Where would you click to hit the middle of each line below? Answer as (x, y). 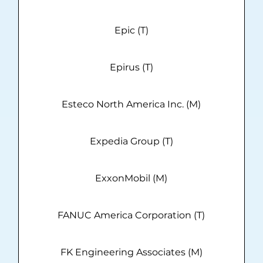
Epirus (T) (131, 68)
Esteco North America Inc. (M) (131, 104)
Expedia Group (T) (131, 141)
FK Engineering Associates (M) (131, 252)
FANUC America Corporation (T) (131, 215)
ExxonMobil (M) (131, 178)
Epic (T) (131, 31)
